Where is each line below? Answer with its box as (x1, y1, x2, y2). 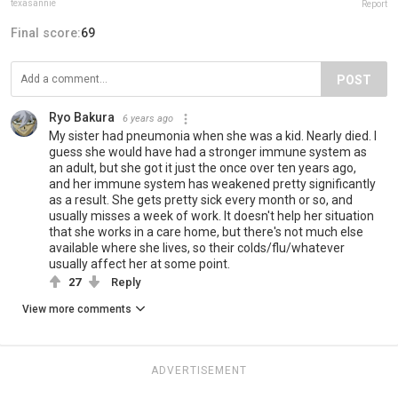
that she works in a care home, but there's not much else (49, 225, 363, 240)
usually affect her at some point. (49, 257, 230, 272)
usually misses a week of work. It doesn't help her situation (49, 209, 374, 224)
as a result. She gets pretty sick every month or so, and (49, 193, 353, 208)
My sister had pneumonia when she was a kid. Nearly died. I (49, 129, 377, 144)
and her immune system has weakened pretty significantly (49, 177, 376, 192)
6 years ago (123, 113, 173, 125)
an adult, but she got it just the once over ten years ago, (49, 161, 356, 176)
